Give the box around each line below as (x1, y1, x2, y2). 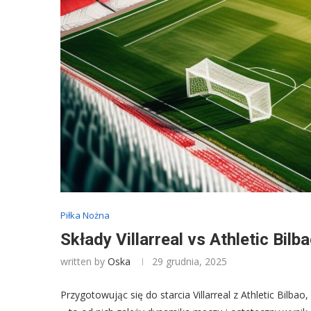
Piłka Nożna (60, 208, 110, 221)
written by (60, 254, 108, 268)
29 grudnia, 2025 (152, 254, 227, 268)
